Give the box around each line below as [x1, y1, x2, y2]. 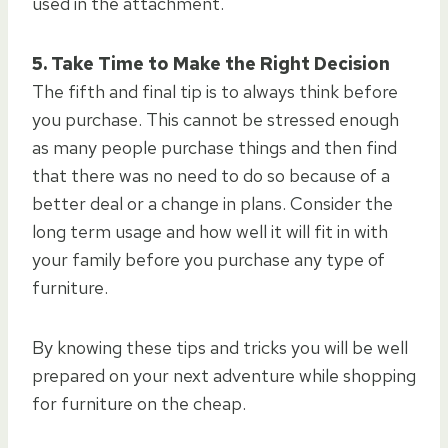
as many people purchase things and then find [32, 135, 397, 159]
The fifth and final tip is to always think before [32, 79, 398, 103]
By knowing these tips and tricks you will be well [32, 335, 408, 359]
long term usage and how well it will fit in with [32, 219, 388, 243]
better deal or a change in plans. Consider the [32, 191, 393, 215]
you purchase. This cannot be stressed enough [32, 107, 399, 131]
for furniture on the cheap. [32, 391, 246, 415]
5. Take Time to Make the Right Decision [32, 51, 390, 75]
